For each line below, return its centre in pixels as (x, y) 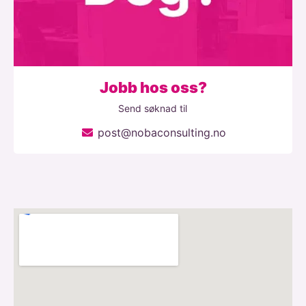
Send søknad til (153, 109)
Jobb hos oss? (153, 88)
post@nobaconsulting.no (162, 133)
